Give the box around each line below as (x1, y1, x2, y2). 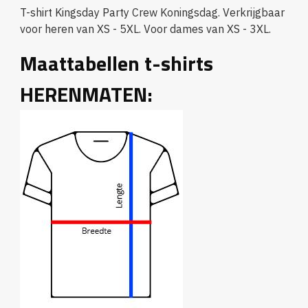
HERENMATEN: (19, 78, 153, 111)
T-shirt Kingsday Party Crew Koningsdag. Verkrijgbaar (19, 5, 285, 20)
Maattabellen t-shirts (19, 47, 213, 80)
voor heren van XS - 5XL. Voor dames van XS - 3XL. (19, 22, 271, 36)
